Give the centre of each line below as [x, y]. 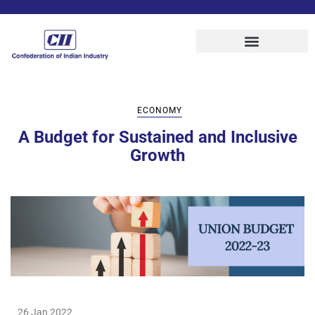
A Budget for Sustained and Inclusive [157, 137]
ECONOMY [159, 110]
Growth [157, 155]
